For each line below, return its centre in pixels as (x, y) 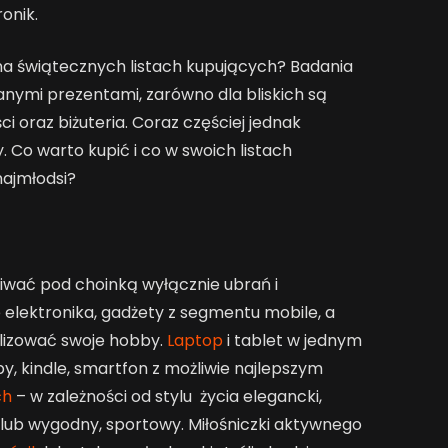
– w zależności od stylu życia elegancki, (166, 396)
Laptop (194, 340)
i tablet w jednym (292, 340)
